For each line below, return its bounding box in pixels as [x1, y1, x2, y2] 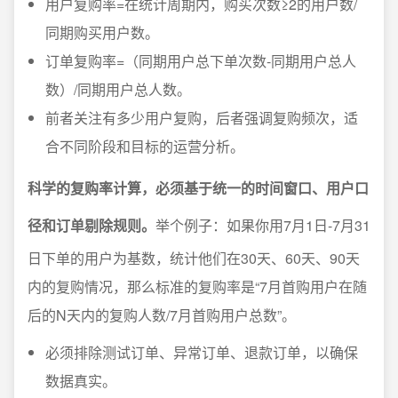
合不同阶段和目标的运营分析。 [45, 136, 244, 156]
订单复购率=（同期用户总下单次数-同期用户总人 [45, 51, 356, 71]
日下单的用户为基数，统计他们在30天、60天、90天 [28, 248, 360, 268]
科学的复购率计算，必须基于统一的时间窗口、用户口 [28, 178, 369, 198]
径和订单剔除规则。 [28, 215, 155, 235]
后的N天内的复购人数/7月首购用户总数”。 [28, 305, 296, 325]
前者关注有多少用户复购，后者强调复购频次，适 [45, 107, 358, 128]
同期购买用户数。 [45, 22, 159, 43]
